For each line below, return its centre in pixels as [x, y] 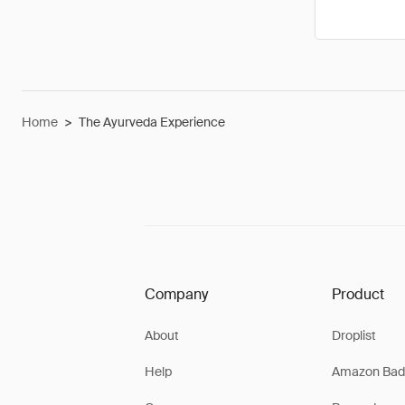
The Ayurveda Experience [152, 122]
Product [358, 294]
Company [176, 294]
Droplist [353, 335]
